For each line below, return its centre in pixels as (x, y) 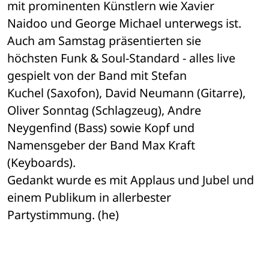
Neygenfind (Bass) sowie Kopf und (101, 128)
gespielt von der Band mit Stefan (98, 76)
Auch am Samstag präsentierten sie (106, 41)
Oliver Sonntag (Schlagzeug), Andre (106, 110)
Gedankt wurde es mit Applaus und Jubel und (131, 180)
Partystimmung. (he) (63, 215)
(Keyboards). (43, 163)
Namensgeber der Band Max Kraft (101, 145)
